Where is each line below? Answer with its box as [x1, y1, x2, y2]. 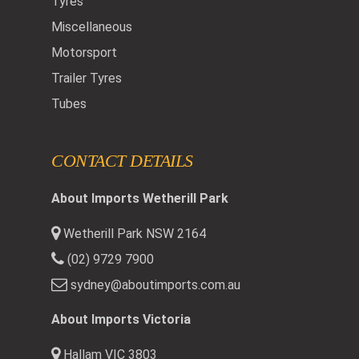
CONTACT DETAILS [51, 151, 193, 171]
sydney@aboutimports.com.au [71, 277, 240, 293]
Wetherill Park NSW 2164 [60, 226, 206, 242]
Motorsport [51, 45, 117, 61]
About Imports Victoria [51, 312, 191, 328]
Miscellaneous [51, 19, 132, 35]
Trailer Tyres [51, 71, 122, 87]
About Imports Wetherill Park [51, 191, 228, 207]
